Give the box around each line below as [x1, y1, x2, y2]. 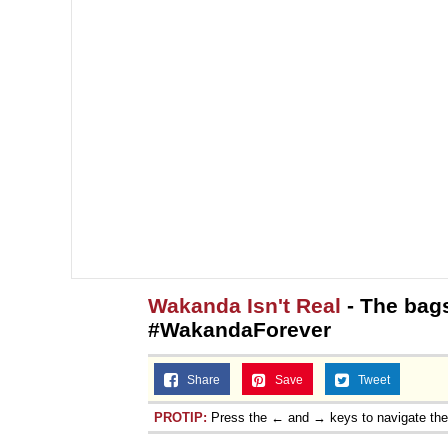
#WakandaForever [148, 317, 331, 341]
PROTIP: [154, 409, 207, 425]
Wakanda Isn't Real [148, 293, 341, 317]
